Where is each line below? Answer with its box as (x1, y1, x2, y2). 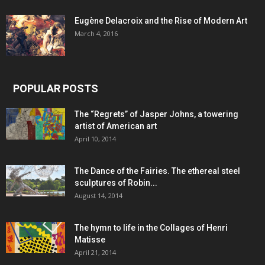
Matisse (75, 235, 105, 245)
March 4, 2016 (75, 29, 118, 38)
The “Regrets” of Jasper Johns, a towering (75, 109, 238, 119)
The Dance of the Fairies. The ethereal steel (75, 166, 240, 176)
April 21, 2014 (75, 248, 116, 257)
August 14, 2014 (75, 191, 122, 201)
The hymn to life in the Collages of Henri (75, 223, 228, 233)
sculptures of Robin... (75, 178, 157, 188)
